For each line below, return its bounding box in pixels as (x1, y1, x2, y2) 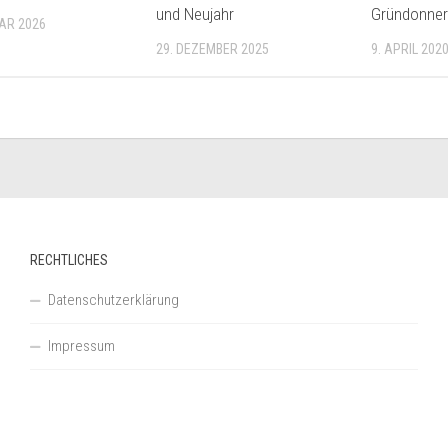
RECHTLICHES (29, 251, 108, 268)
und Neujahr (156, 4, 235, 25)
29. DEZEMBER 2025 (156, 41, 270, 58)
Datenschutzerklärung (47, 290, 179, 309)
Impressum (47, 336, 115, 355)
